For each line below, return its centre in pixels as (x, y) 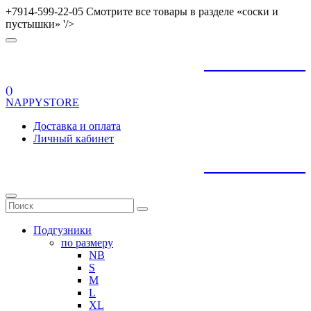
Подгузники (62, 230)
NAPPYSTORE (42, 102)
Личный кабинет (74, 138)
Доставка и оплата (77, 126)
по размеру (87, 243)
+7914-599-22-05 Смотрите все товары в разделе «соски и (142, 11)
